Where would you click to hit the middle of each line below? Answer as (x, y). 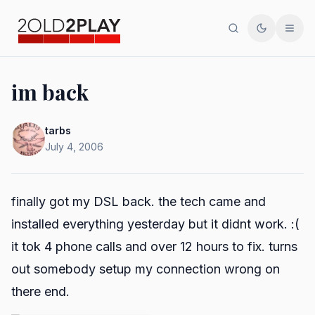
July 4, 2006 (74, 147)
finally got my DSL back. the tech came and (139, 201)
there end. (40, 291)
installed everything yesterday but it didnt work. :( (155, 224)
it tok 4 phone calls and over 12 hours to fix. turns (154, 246)
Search (250, 34)
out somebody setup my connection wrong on (146, 269)
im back (50, 92)
